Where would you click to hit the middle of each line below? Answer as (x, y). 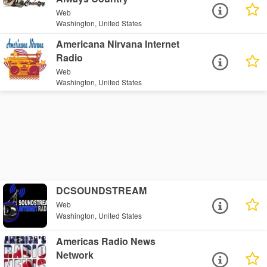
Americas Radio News (106, 241)
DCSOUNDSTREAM (102, 191)
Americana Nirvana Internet (118, 44)
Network (75, 255)
